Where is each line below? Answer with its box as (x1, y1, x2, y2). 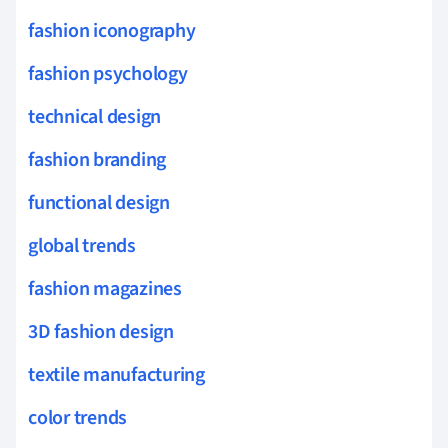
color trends (28, 403, 128, 432)
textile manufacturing (28, 360, 205, 389)
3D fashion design (28, 317, 174, 346)
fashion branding (28, 145, 167, 174)
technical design (28, 102, 162, 131)
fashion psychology (28, 59, 188, 88)
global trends (28, 231, 136, 260)
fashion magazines (28, 274, 182, 303)
